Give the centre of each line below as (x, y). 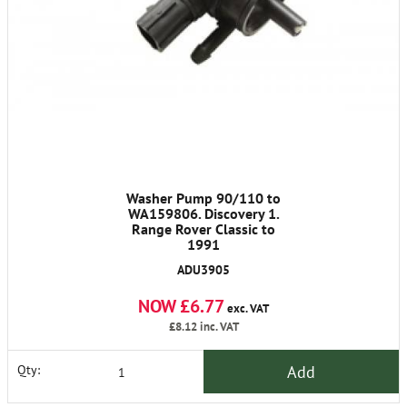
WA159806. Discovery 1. (203, 214)
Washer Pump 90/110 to (203, 199)
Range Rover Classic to (203, 229)
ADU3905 (203, 270)
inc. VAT (218, 327)
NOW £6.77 (181, 307)
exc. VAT (247, 309)
